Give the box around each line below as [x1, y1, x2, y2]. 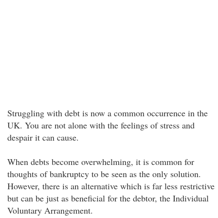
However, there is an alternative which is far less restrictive [7, 180, 215, 192]
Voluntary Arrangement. [7, 204, 93, 216]
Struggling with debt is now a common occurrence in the [7, 107, 208, 119]
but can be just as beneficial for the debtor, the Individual [7, 192, 209, 204]
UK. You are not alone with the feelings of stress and [7, 119, 195, 131]
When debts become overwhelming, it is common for [7, 156, 194, 167]
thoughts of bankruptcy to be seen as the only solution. [7, 168, 201, 180]
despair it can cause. [7, 131, 79, 143]
